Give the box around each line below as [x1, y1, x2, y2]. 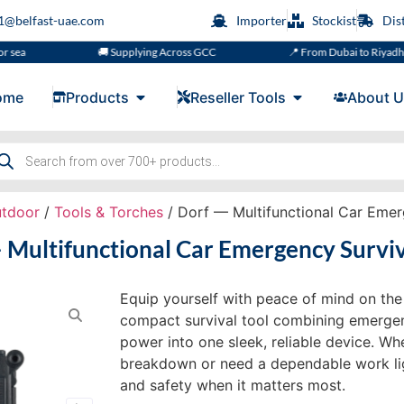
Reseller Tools [189, 87, 286, 106]
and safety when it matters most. [120, 376, 346, 395]
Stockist [312, 13, 356, 28]
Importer [235, 13, 287, 28]
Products [65, 87, 129, 106]
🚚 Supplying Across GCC [51, 45, 170, 59]
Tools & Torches [53, 203, 163, 222]
